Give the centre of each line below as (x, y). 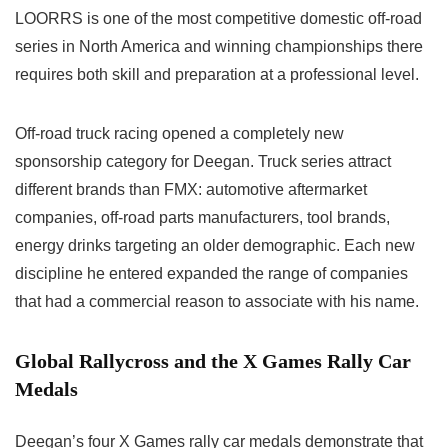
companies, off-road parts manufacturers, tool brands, (202, 218)
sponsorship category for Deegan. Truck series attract (203, 162)
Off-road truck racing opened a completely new (179, 134)
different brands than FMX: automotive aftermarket (191, 190)
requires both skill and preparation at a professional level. (217, 75)
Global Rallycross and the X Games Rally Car (213, 361)
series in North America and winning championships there (219, 47)
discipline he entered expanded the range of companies (211, 274)
